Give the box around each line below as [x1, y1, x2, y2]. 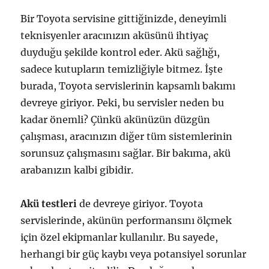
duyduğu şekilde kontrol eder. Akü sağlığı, [20, 46, 220, 59]
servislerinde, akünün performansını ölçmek [20, 214, 232, 227]
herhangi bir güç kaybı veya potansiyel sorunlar [20, 248, 247, 261]
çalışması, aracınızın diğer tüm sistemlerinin [20, 130, 233, 143]
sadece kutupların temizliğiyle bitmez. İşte [20, 63, 223, 76]
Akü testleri [20, 198, 77, 210]
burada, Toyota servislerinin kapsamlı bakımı [20, 80, 236, 92]
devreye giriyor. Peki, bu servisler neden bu [20, 97, 225, 109]
